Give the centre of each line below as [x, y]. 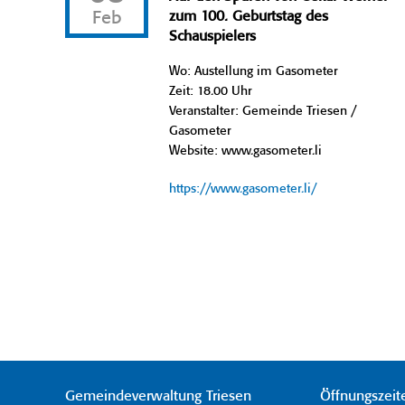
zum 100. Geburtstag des [249, 16]
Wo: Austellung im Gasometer [254, 71]
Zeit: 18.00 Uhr [211, 91]
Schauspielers [213, 36]
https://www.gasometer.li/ [243, 188]
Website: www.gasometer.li [246, 151]
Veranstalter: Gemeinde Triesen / [263, 111]
